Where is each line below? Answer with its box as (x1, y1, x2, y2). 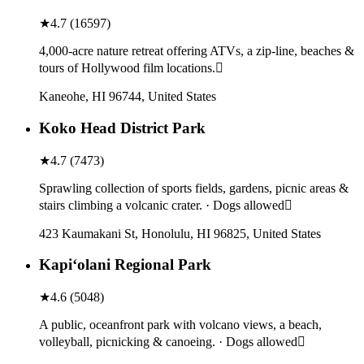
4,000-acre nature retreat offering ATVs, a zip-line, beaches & (39, 44, 354, 58)
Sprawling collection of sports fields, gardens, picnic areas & (39, 180, 349, 195)
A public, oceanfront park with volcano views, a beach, (39, 318, 322, 332)
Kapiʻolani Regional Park (39, 256, 211, 274)
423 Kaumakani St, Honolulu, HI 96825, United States (39, 226, 321, 240)
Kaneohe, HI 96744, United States (39, 89, 216, 104)
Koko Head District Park (39, 119, 206, 136)
